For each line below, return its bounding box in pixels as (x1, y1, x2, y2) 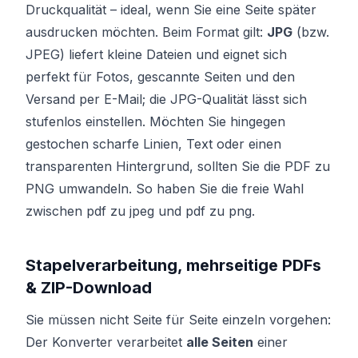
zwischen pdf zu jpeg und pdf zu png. (26, 203, 255, 219)
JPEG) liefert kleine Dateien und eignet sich (26, 46, 287, 62)
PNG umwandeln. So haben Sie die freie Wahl (26, 181, 304, 197)
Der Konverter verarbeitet (26, 334, 186, 350)
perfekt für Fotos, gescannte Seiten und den (26, 69, 295, 85)
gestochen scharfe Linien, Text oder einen (26, 136, 281, 152)
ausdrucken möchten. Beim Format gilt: (26, 24, 267, 40)
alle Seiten (186, 334, 253, 350)
